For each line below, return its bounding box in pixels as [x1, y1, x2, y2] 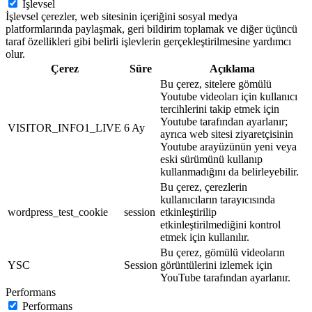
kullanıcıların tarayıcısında [160, 194, 275, 206]
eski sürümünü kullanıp [160, 153, 263, 166]
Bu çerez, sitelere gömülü [160, 78, 272, 91]
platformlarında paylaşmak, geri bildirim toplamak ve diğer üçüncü [6, 23, 297, 36]
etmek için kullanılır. [160, 231, 249, 244]
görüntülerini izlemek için [160, 259, 272, 272]
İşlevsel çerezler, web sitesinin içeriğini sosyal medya [6, 10, 237, 23]
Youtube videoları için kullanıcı [160, 91, 297, 103]
